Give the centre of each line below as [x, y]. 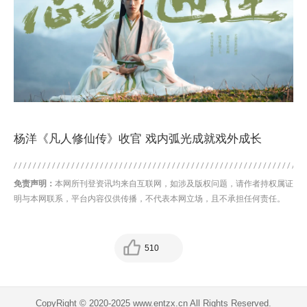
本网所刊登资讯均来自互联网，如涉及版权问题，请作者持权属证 [174, 184]
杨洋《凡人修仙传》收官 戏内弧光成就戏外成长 [138, 139]
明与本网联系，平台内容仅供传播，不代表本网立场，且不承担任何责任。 [149, 199]
